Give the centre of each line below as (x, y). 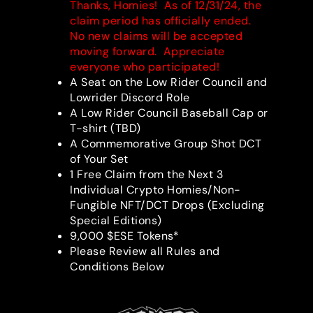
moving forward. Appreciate (147, 52)
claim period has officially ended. (162, 21)
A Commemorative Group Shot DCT (166, 144)
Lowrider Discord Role (130, 98)
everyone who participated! (145, 67)
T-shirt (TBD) (105, 129)
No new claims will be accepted (156, 36)
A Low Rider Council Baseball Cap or (169, 113)
